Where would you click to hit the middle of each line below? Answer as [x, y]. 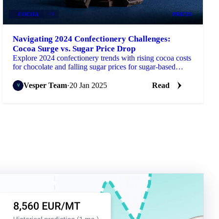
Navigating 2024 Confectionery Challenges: [92, 39]
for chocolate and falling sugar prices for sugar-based [94, 66]
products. [27, 75]
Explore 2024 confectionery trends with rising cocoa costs [102, 58]
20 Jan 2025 [88, 85]
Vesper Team [45, 85]
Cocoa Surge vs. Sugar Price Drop [74, 48]
